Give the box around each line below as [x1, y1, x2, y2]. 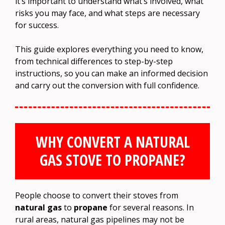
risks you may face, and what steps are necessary [15, 7, 200, 19]
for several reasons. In [107, 201, 194, 213]
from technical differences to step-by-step [15, 55, 173, 67]
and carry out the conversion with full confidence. [15, 79, 199, 91]
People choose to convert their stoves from [15, 189, 178, 201]
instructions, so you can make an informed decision [15, 67, 208, 79]
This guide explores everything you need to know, [15, 43, 203, 55]
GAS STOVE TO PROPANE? [40, 149, 185, 170]
